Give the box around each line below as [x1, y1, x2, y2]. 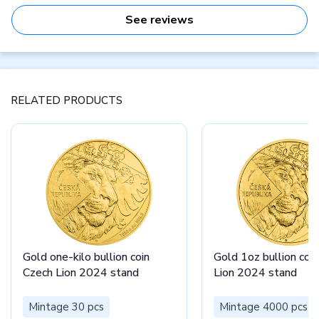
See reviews [125, 12, 194, 28]
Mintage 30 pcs [28, 299, 104, 314]
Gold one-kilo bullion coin [23, 249, 150, 265]
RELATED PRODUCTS [11, 93, 122, 108]
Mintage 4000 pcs [219, 299, 308, 314]
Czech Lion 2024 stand [23, 265, 139, 281]
